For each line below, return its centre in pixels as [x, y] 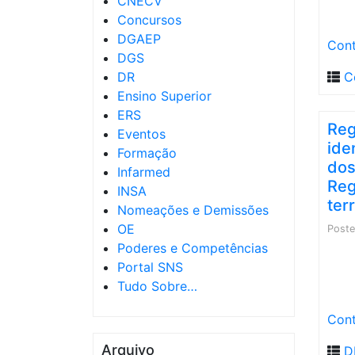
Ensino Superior [164, 96]
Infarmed [144, 172]
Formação [147, 153]
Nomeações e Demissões [193, 210]
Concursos [149, 20]
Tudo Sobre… [157, 286]
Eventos [141, 134]
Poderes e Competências [193, 248]
